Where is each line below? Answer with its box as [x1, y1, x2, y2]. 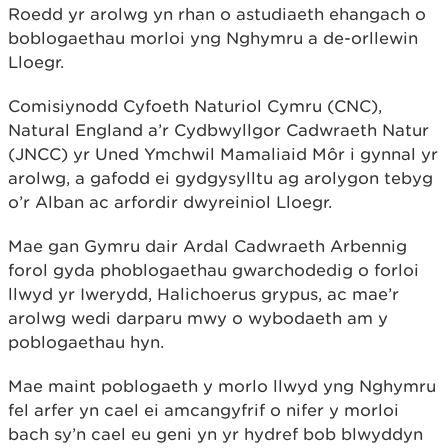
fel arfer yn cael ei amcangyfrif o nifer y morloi [8, 399, 399, 420]
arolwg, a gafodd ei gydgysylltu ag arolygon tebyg [8, 167, 433, 188]
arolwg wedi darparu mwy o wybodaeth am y [8, 307, 388, 328]
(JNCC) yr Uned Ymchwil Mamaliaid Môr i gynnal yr [8, 143, 438, 164]
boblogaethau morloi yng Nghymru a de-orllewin [8, 27, 418, 48]
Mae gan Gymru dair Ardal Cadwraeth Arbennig [8, 235, 407, 256]
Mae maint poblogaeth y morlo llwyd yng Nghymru [8, 375, 436, 396]
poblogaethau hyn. [8, 331, 164, 352]
